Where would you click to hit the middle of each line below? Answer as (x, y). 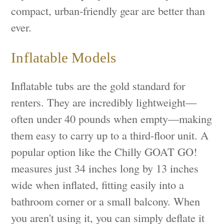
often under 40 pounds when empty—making (112, 119)
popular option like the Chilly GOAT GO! (104, 152)
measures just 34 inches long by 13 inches (105, 168)
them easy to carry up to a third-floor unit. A (110, 135)
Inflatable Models (63, 58)
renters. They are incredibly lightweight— (104, 102)
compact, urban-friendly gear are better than (108, 10)
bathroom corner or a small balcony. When (106, 201)
